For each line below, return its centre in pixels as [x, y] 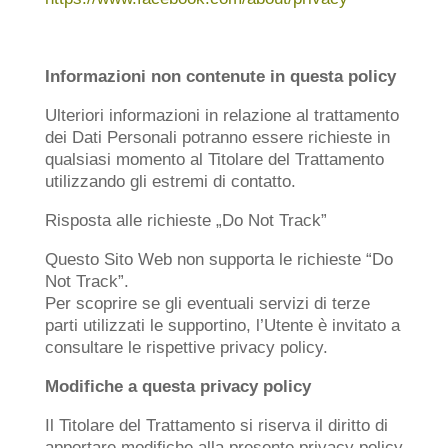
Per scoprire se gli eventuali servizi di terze [207, 303]
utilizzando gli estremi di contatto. [170, 181]
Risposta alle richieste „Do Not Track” [185, 220]
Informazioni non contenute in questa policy [220, 76]
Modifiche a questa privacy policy [177, 386]
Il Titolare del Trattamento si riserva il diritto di [216, 425]
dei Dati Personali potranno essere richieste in [217, 137]
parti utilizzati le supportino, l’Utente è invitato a [222, 325]
